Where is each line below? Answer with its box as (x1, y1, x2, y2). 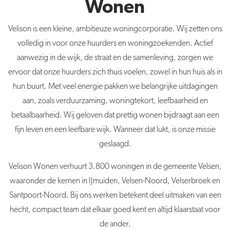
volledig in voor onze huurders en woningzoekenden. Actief (17, 39, 213, 48)
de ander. (99, 220, 131, 228)
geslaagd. (99, 140, 131, 148)
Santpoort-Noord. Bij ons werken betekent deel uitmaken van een (9, 191, 221, 200)
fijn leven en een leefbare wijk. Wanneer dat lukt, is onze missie (14, 125, 216, 134)
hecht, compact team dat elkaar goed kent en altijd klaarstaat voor (10, 205, 220, 214)
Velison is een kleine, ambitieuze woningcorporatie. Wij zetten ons (8, 25, 222, 33)
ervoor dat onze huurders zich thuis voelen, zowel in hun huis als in (8, 68, 222, 76)
